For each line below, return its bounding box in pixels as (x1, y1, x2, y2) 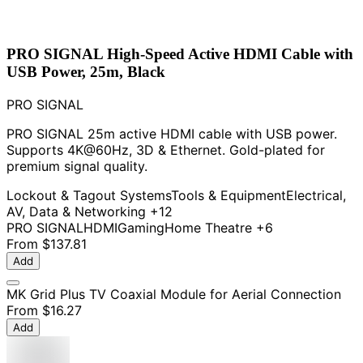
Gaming (117, 220, 164, 236)
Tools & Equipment (171, 187, 286, 203)
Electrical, (286, 187, 346, 203)
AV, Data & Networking (6, 203, 146, 220)
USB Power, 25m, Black (6, 63, 165, 81)
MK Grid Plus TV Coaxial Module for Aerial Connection (6, 286, 341, 302)
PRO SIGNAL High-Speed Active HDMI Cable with (6, 45, 353, 63)
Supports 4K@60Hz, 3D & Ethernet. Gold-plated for (6, 142, 325, 158)
